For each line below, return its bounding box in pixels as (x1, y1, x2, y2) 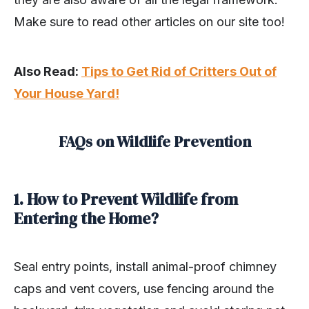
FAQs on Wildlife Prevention (58, 130, 251, 152)
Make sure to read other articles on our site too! (14, 14, 285, 29)
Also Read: (14, 63, 81, 79)
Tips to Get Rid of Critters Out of (81, 63, 277, 79)
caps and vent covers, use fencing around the (14, 281, 274, 296)
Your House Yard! (14, 86, 119, 101)
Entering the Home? (14, 207, 159, 230)
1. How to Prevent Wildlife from (14, 188, 238, 210)
